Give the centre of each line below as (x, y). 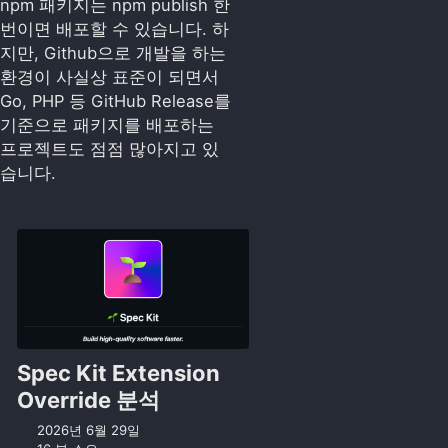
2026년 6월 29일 (89, 430)
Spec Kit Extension (118, 372)
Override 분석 (88, 399)
